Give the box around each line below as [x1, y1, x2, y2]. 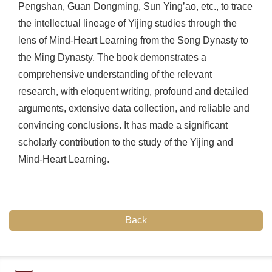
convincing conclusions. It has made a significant [18, 120, 228, 131]
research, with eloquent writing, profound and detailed [18, 86, 248, 97]
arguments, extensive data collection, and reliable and [18, 103, 250, 114]
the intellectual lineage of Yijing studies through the [18, 18, 237, 29]
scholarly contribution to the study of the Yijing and [18, 137, 233, 148]
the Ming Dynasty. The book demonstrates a [18, 52, 206, 63]
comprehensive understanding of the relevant [18, 69, 212, 80]
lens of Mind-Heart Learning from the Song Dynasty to [18, 35, 248, 46]
